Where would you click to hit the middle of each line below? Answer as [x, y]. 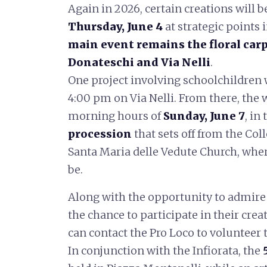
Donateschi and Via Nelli [139, 62]
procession [100, 134]
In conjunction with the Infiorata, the [165, 251]
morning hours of [116, 116]
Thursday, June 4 [115, 27]
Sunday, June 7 [204, 116]
